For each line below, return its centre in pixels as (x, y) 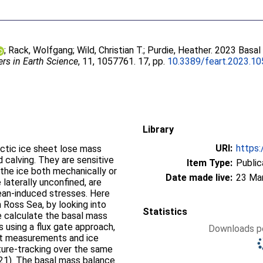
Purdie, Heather (179, 50)
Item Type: (210, 163)
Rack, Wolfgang (41, 50)
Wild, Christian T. (110, 50)
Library (158, 129)
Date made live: (199, 178)
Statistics (165, 212)
